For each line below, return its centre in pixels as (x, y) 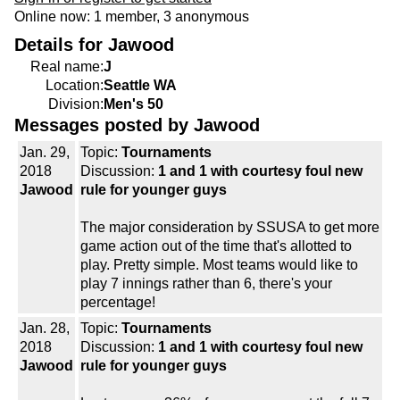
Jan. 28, (45, 329)
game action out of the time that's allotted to (216, 246)
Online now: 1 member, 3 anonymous (132, 17)
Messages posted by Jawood (137, 125)
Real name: (67, 67)
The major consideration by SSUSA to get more (230, 228)
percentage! (118, 303)
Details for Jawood (94, 45)
